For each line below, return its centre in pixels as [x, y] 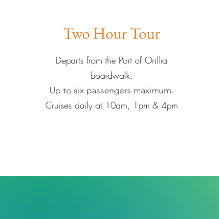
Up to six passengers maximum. [112, 90]
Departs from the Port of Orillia [112, 60]
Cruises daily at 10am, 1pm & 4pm [111, 105]
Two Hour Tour [111, 33]
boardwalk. [111, 75]
